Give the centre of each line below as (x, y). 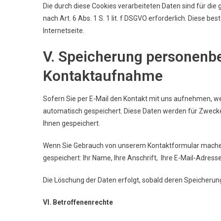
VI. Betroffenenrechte (78, 202)
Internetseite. (64, 30)
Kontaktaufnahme (103, 75)
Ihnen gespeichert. (72, 123)
